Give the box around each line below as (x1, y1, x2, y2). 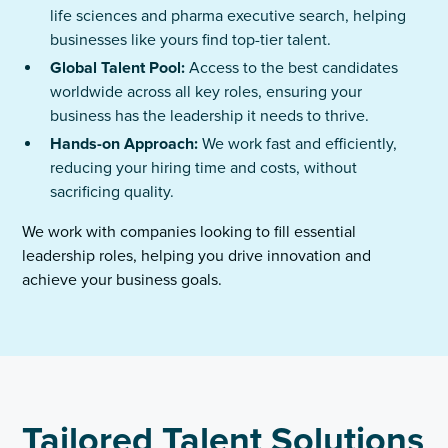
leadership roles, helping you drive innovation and (22, 246, 372, 266)
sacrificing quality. (50, 182, 175, 202)
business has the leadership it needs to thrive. (50, 106, 370, 126)
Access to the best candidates (185, 58, 399, 78)
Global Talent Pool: (50, 58, 186, 78)
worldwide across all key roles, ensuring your (50, 82, 363, 102)
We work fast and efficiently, (198, 134, 398, 154)
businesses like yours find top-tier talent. (50, 30, 332, 50)
